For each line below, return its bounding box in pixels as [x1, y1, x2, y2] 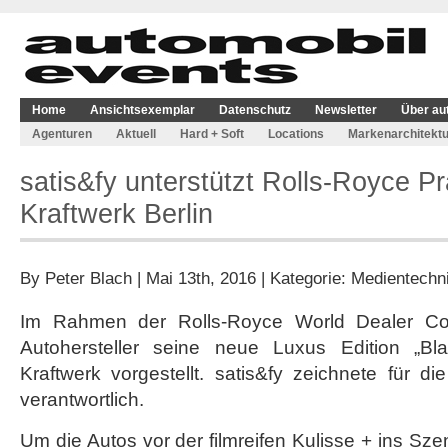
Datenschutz [219, 103, 291, 117]
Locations [268, 127, 324, 141]
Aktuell [116, 127, 156, 141]
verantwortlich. [20, 389, 144, 410]
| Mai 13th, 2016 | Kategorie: [132, 268, 351, 288]
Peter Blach [45, 268, 132, 288]
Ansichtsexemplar [90, 103, 195, 117]
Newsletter [315, 103, 377, 117]
